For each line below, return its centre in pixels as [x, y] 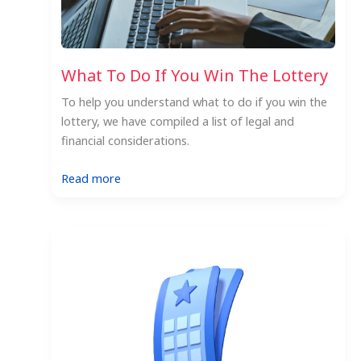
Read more [91, 178]
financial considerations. [125, 140]
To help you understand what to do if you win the [194, 101]
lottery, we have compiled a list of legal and [177, 120]
